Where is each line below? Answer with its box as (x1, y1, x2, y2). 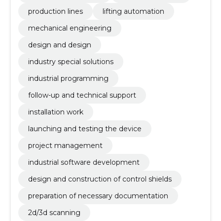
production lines (28, 6, 83, 16)
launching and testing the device (28, 124, 142, 133)
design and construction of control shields (28, 174, 172, 184)
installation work (28, 107, 83, 116)
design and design (28, 40, 91, 49)
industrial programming (28, 74, 109, 83)
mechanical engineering (28, 23, 111, 33)
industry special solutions (28, 57, 113, 66)
